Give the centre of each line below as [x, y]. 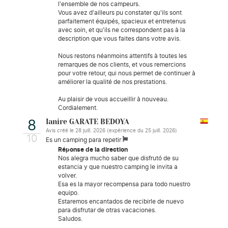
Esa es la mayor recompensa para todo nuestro [124, 184]
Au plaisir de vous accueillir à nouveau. [113, 99]
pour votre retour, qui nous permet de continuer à [127, 73]
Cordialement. [78, 108]
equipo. [68, 193]
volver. [67, 175]
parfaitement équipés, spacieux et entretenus [122, 21]
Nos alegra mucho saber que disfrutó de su [118, 158]
